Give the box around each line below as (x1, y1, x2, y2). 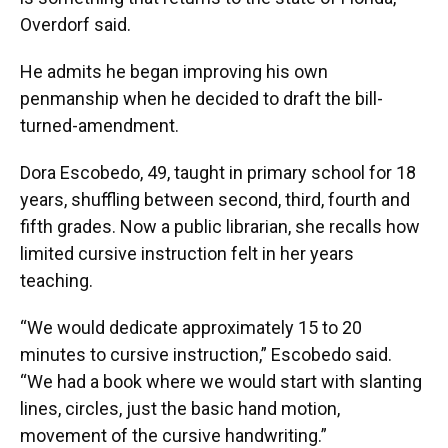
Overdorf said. (20, 13, 131, 35)
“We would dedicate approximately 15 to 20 (20, 316, 362, 338)
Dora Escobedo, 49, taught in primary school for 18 (20, 161, 416, 183)
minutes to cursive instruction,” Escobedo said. (20, 343, 392, 365)
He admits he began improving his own (20, 60, 328, 82)
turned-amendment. (20, 114, 179, 136)
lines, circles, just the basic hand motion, (20, 397, 340, 419)
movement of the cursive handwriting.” (20, 424, 327, 446)
